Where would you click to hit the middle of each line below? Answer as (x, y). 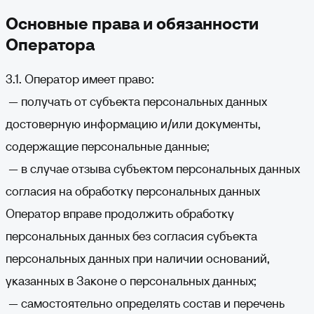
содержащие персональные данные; (108, 146)
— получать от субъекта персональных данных (136, 101)
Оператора (50, 45)
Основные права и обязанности (132, 23)
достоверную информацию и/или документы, (133, 124)
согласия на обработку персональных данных (133, 191)
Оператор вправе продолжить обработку (120, 213)
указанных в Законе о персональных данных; (131, 281)
